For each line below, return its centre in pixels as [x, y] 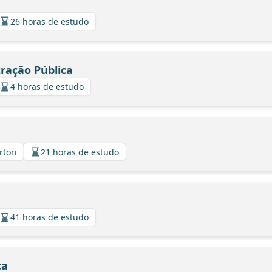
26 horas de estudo [49, 21]
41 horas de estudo [49, 217]
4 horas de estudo [47, 87]
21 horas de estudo [80, 152]
